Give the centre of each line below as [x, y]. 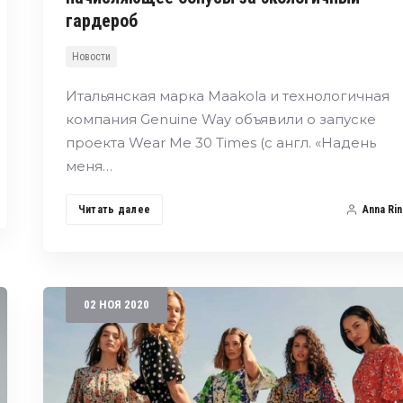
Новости [91, 56]
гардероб [101, 20]
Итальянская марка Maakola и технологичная [227, 95]
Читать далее [114, 209]
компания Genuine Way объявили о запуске [220, 119]
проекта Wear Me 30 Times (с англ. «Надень [220, 142]
